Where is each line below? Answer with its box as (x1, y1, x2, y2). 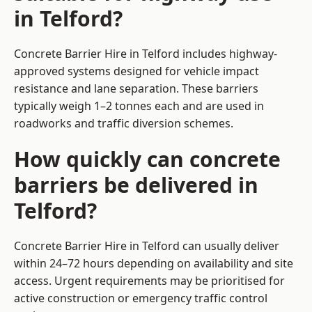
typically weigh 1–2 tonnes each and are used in (14, 98, 264, 114)
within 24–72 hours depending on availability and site (14, 256, 293, 272)
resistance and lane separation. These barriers (14, 81, 258, 97)
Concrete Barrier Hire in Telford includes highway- (14, 46, 277, 62)
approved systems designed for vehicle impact (14, 63, 259, 79)
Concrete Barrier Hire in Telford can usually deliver (14, 238, 279, 254)
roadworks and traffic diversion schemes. (14, 116, 233, 132)
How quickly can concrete (14, 145, 281, 174)
